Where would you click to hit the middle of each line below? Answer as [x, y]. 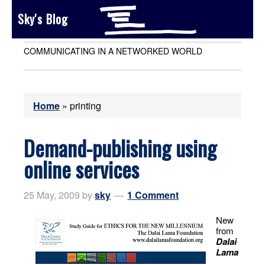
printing [86, 106]
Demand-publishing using [120, 148]
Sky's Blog [43, 19]
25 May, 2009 [52, 195]
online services [82, 169]
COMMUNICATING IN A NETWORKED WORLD [113, 51]
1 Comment [153, 195]
